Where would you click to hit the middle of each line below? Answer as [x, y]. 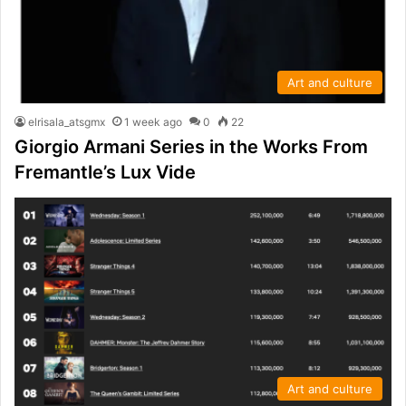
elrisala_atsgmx [67, 121]
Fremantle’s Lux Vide [105, 172]
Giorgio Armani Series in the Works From [191, 146]
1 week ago [153, 121]
